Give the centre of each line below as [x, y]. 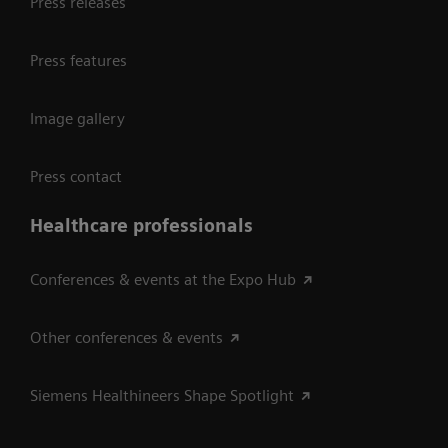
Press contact [76, 176]
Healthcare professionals [141, 225]
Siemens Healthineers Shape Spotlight [162, 395]
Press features [78, 60]
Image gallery [77, 118]
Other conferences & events [126, 337]
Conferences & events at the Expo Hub [163, 279]
